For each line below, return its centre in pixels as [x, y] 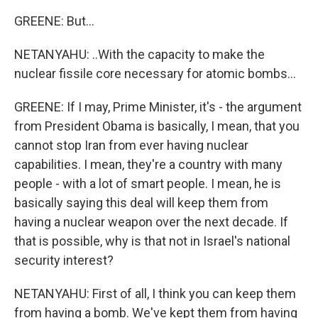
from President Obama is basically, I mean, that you [157, 126]
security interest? [64, 260]
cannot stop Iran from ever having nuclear [131, 145]
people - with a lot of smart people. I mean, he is [148, 183]
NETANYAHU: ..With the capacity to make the [139, 54]
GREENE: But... [54, 21]
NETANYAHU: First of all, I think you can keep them [155, 294]
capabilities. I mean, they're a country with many [148, 164]
